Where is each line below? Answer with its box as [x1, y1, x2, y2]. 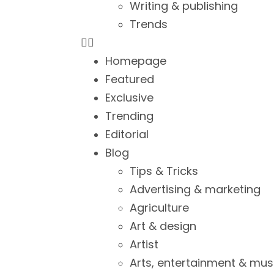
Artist [130, 237, 158, 252]
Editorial [105, 127, 149, 142]
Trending [105, 108, 154, 124]
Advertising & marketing [130, 182, 261, 197]
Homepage [105, 53, 166, 68]
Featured [105, 72, 154, 87]
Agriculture [130, 200, 189, 215]
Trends [130, 17, 168, 32]
